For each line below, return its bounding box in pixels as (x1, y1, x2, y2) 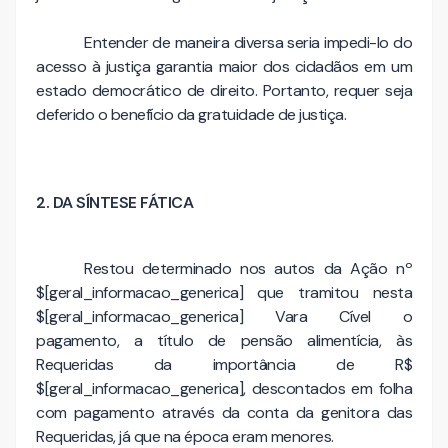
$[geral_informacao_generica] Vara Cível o (36, 306, 412, 328)
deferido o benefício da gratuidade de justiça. (36, 103, 346, 125)
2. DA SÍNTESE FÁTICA (36, 191, 193, 213)
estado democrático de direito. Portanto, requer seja (36, 79, 412, 101)
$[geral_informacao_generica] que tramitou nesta (36, 282, 412, 304)
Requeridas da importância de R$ (36, 354, 412, 376)
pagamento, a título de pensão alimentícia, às (36, 330, 412, 352)
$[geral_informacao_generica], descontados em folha (36, 378, 412, 400)
